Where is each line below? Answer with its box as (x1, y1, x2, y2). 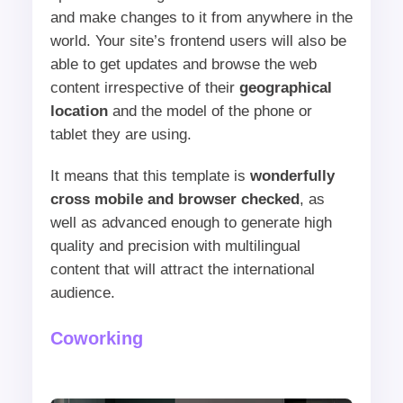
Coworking (49, 327, 143, 348)
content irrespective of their (49, 78, 239, 96)
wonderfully (249, 166, 335, 184)
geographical (238, 78, 332, 96)
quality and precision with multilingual (49, 237, 300, 255)
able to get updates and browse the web (49, 55, 317, 73)
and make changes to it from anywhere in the (49, 8, 353, 26)
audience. (49, 283, 115, 301)
